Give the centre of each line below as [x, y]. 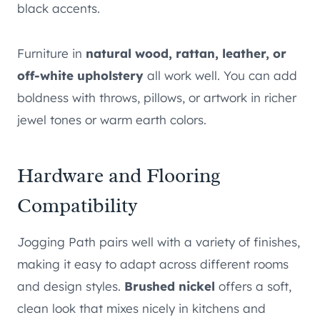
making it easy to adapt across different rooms [153, 264]
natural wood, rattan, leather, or [186, 54]
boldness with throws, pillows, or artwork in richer [157, 98]
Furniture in [51, 54]
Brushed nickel [170, 286]
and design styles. [71, 286]
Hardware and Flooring [119, 176]
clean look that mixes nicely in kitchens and [141, 309]
